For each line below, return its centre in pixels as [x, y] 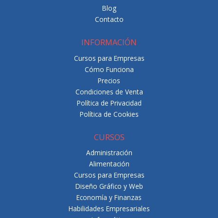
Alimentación [109, 164]
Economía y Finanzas [109, 198]
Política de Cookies [109, 114]
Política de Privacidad [109, 103]
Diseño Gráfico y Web [109, 186]
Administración [109, 153]
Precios [109, 80]
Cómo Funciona [109, 69]
